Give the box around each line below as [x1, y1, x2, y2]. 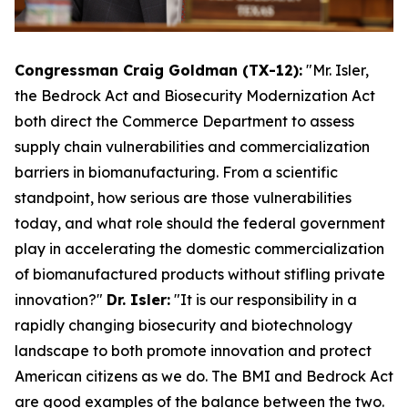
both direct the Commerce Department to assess [15, 112, 354, 131]
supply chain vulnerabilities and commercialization [15, 138, 370, 157]
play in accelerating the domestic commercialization [15, 240, 384, 259]
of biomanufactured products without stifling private [15, 265, 385, 284]
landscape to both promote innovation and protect [15, 342, 372, 361]
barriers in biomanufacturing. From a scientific [15, 163, 338, 182]
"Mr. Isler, [306, 61, 369, 80]
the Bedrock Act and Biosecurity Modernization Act [15, 87, 375, 106]
